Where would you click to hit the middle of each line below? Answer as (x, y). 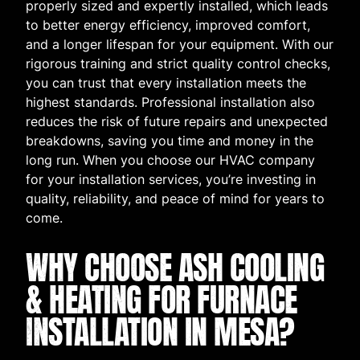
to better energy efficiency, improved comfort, (168, 25)
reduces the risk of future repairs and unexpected (177, 122)
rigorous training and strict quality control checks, (178, 64)
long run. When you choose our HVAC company (170, 160)
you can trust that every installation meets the (166, 83)
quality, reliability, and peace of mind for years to (175, 199)
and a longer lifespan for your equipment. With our (180, 45)
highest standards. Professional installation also (170, 102)
